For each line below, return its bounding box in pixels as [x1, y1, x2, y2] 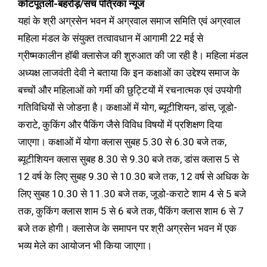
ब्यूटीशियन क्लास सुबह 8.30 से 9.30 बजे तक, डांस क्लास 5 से [18, 153, 239, 165]
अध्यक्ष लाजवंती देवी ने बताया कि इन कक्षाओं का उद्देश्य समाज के [18, 66, 240, 79]
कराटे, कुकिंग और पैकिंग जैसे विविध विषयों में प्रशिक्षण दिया [18, 118, 222, 131]
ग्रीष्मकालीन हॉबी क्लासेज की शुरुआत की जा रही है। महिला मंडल [18, 49, 248, 61]
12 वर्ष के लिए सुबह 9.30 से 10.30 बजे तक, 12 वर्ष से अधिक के [18, 170, 249, 182]
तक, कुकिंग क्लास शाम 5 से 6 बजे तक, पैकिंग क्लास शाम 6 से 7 [18, 204, 244, 217]
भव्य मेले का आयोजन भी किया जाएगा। [18, 239, 152, 252]
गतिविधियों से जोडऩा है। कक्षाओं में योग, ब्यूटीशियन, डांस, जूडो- [18, 101, 237, 113]
